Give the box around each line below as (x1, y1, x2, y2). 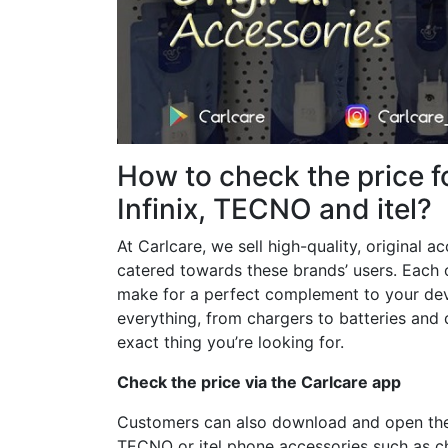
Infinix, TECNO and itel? (117, 191, 432, 226)
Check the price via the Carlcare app (117, 371, 401, 392)
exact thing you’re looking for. (117, 331, 349, 352)
